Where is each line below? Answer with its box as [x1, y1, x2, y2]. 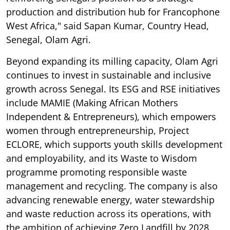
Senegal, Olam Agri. [6, 33, 91, 46]
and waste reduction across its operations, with [6, 207, 211, 220]
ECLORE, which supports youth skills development [6, 138, 222, 151]
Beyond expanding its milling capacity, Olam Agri [6, 55, 218, 68]
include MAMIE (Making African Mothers [6, 97, 178, 109]
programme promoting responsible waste [6, 166, 187, 179]
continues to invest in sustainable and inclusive [6, 69, 211, 82]
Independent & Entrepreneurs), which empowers [6, 110, 216, 123]
